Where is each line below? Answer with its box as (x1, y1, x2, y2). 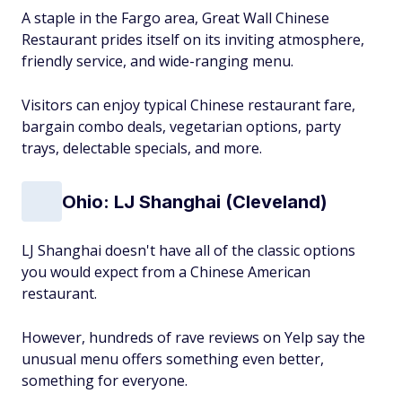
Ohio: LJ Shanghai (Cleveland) (62, 190, 328, 213)
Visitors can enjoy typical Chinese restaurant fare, (22, 95, 355, 115)
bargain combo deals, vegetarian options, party (22, 117, 341, 136)
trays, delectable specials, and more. (22, 138, 262, 158)
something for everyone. (22, 371, 188, 390)
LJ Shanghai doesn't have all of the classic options (22, 240, 355, 260)
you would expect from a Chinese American (22, 262, 310, 282)
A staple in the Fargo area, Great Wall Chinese (22, 8, 329, 28)
